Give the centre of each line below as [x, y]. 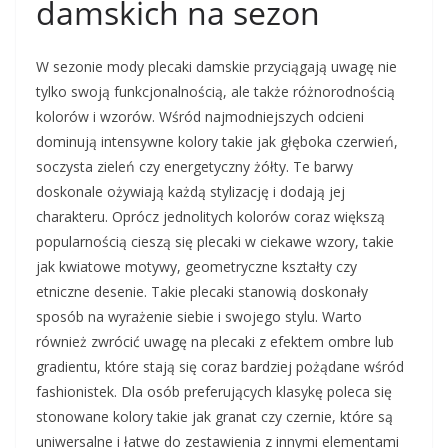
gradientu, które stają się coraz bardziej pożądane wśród [220, 366]
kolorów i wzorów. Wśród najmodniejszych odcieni [200, 116]
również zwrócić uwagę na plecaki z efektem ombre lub [215, 341]
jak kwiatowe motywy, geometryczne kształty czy [196, 266]
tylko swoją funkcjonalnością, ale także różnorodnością [215, 91]
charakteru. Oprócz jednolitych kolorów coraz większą [210, 216]
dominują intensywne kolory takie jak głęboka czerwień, [217, 141]
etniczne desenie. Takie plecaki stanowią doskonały [202, 291]
